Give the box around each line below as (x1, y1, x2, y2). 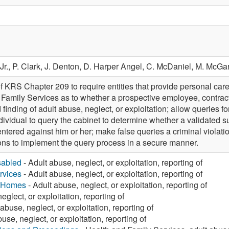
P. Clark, (12, 60, 44, 72)
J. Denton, (44, 60, 83, 72)
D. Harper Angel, (83, 60, 146, 72)
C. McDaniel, (146, 60, 195, 72)
